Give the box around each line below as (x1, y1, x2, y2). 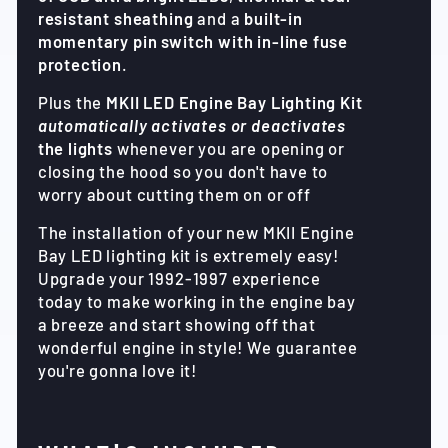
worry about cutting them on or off (37, 184, 311, 205)
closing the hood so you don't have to (37, 161, 329, 182)
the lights (37, 138, 113, 159)
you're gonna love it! (37, 360, 198, 381)
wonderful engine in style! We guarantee (37, 337, 358, 358)
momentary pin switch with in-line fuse (37, 31, 349, 52)
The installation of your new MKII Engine (37, 222, 355, 243)
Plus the (37, 92, 107, 113)
